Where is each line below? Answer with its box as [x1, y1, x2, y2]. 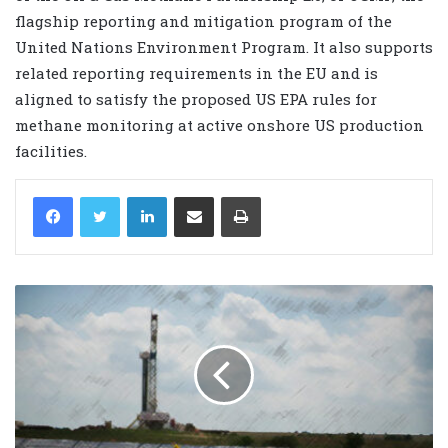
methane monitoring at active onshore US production [15, 114, 424, 135]
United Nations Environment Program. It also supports [15, 36, 433, 57]
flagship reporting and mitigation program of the [15, 10, 392, 31]
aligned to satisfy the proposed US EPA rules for [15, 88, 377, 109]
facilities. [15, 140, 87, 161]
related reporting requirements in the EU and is [15, 62, 378, 83]
